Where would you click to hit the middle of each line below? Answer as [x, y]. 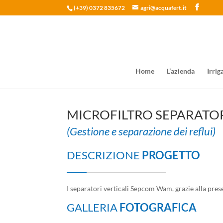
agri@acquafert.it [164, 8]
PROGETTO [171, 155]
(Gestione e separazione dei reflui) [141, 131]
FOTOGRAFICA [158, 208]
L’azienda [181, 71]
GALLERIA [93, 208]
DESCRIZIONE [105, 155]
